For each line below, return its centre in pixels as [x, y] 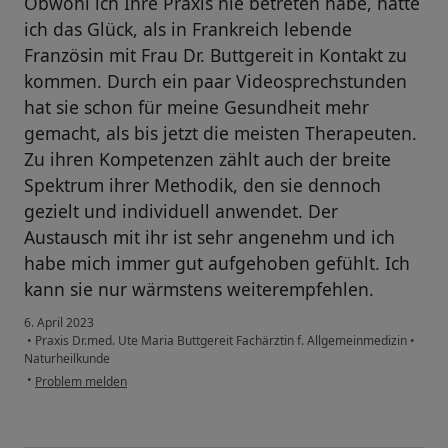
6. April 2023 [59, 322]
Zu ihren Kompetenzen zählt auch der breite [207, 158]
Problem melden [81, 381]
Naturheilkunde [67, 358]
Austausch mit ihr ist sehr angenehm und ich [209, 236]
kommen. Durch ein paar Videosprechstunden [215, 80]
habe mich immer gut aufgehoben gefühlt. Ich [217, 262]
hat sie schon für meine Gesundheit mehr [196, 106]
